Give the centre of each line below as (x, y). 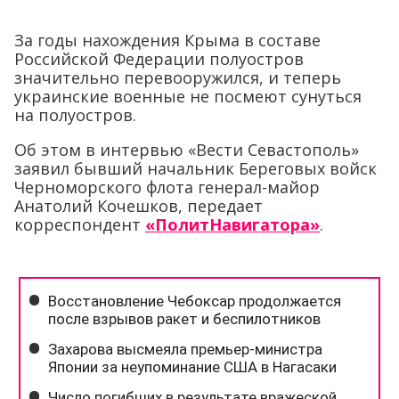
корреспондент (80, 224)
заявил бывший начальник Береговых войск (195, 168)
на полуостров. (75, 114)
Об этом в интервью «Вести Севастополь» (187, 149)
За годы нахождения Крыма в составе (167, 40)
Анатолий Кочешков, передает (138, 205)
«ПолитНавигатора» (232, 224)
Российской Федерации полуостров (159, 58)
